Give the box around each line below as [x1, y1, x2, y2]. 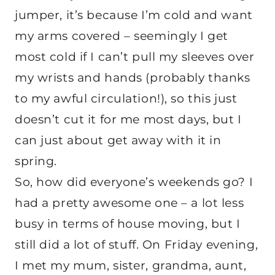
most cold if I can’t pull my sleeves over [15, 50, 255, 64]
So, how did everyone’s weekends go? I [15, 175, 254, 190]
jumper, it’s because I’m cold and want [15, 8, 253, 23]
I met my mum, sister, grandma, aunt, [15, 258, 247, 273]
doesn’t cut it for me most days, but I [15, 112, 242, 127]
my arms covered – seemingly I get [15, 29, 228, 44]
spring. [15, 154, 57, 169]
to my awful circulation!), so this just [15, 91, 238, 106]
